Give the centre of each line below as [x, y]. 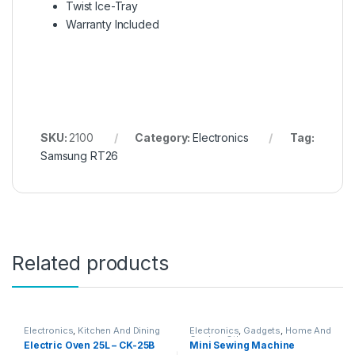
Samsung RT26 [80, 156]
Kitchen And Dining [119, 331]
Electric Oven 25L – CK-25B [89, 345]
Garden [205, 340]
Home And [308, 331]
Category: [164, 138]
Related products [90, 263]
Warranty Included [113, 25]
